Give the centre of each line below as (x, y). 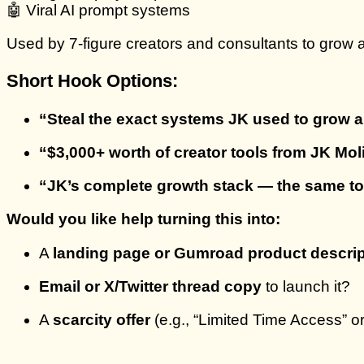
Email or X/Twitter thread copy (150, 286)
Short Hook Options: (92, 81)
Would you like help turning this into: (143, 219)
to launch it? (306, 286)
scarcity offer (102, 320)
